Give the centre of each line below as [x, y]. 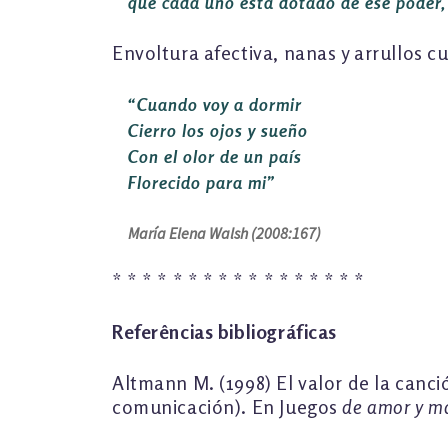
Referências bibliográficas [224, 331]
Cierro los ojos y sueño [218, 130]
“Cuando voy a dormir [215, 104]
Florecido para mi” [202, 182]
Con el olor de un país [215, 156]
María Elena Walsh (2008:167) [224, 232]
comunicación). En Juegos [225, 406]
